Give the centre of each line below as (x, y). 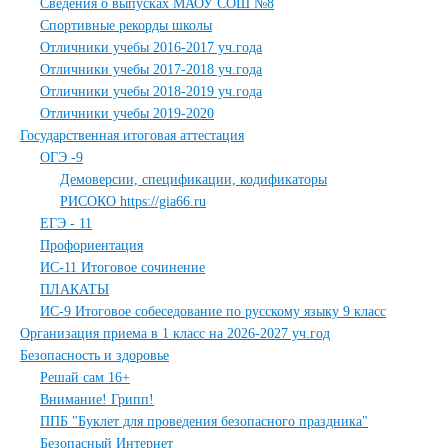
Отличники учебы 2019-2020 (127, 113)
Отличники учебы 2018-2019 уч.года (151, 91)
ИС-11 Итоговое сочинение (122, 267)
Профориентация (91, 245)
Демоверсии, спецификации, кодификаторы (193, 179)
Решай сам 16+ (85, 377)
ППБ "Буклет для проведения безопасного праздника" (204, 421)
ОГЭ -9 (61, 157)
